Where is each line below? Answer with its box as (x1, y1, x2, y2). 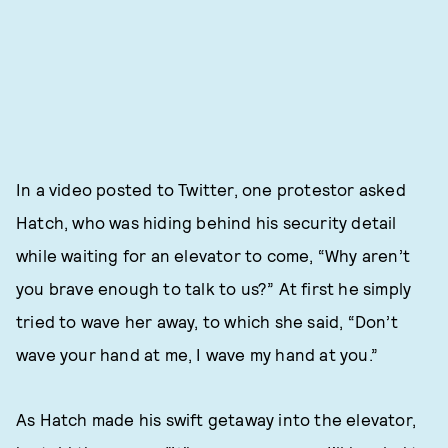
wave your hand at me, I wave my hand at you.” (16, 344, 379, 364)
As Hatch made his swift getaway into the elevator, (16, 409, 417, 429)
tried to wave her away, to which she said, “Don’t (16, 311, 398, 331)
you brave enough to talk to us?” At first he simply (16, 278, 412, 298)
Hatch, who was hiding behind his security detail (16, 212, 397, 232)
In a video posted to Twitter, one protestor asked (16, 179, 406, 199)
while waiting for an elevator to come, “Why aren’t (16, 245, 411, 265)
